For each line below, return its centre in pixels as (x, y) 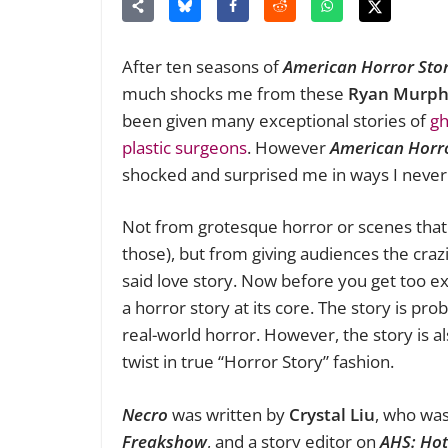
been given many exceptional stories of (276, 120)
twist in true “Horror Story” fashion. (260, 362)
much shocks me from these (235, 93)
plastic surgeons (184, 147)
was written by (228, 414)
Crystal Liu (332, 414)
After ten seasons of (202, 66)
